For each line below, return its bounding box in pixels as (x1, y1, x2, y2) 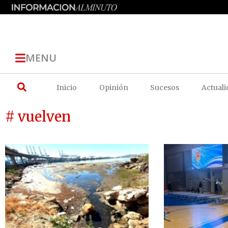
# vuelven (5, 107, 71, 125)
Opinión (99, 82, 128, 92)
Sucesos (150, 82, 180, 92)
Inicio (56, 82, 77, 92)
